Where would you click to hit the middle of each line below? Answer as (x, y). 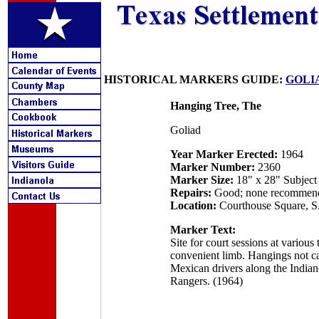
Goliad (185, 130)
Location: (193, 205)
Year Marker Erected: (224, 154)
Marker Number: (212, 167)
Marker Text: (203, 230)
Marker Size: (202, 180)
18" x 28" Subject (275, 180)
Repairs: (190, 193)
